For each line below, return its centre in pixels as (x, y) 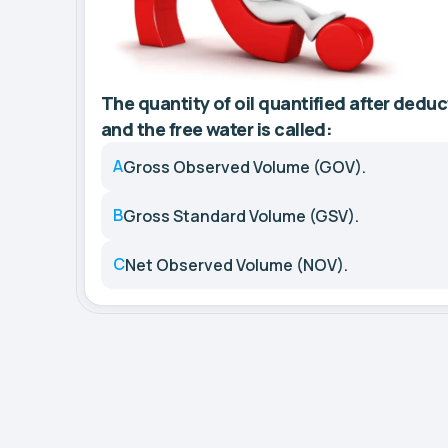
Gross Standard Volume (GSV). (241, 215)
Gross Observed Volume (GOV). (244, 166)
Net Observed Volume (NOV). (236, 264)
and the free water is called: (217, 129)
